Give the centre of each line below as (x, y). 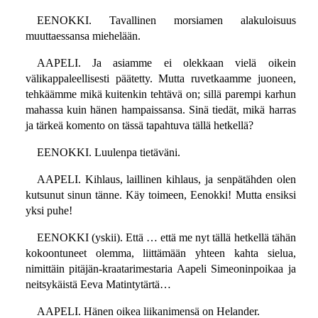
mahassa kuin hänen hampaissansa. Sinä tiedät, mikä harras (160, 110)
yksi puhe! (49, 211)
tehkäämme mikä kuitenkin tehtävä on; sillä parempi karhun (160, 94)
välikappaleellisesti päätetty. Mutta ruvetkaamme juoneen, (160, 79)
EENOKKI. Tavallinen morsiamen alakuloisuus (166, 21)
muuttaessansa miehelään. (83, 36)
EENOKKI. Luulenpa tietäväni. (108, 153)
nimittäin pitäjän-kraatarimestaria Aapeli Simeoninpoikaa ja (160, 269)
